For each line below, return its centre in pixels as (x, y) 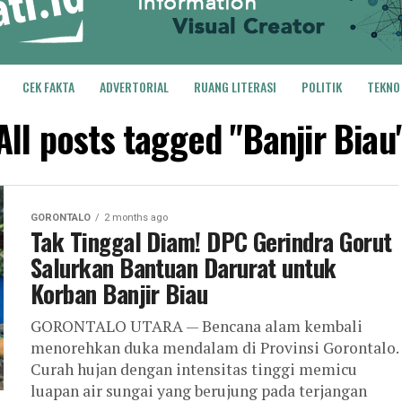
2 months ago (136, 218)
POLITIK (322, 87)
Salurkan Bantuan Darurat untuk (184, 267)
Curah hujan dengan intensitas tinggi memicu (194, 369)
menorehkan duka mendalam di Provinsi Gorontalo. (214, 348)
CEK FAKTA (48, 87)
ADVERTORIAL (134, 87)
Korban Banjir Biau (119, 293)
